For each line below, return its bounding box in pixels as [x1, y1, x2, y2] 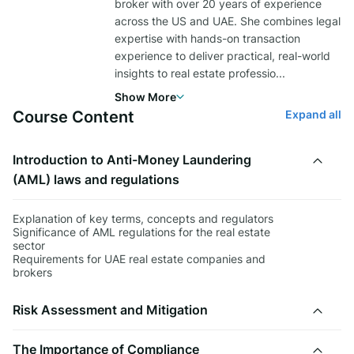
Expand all [285, 107, 341, 121]
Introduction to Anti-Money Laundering [13, 151, 251, 168]
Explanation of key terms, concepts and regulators [13, 211, 273, 225]
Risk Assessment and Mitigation [13, 301, 208, 318]
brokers [13, 265, 52, 279]
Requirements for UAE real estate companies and [13, 251, 265, 265]
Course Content [13, 107, 134, 126]
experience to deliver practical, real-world [115, 48, 330, 62]
